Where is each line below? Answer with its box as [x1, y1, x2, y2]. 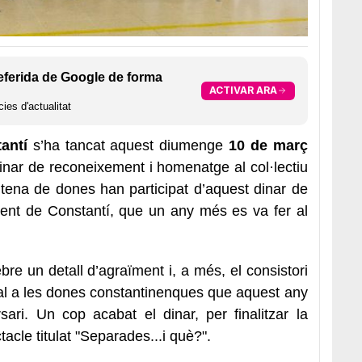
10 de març [229, 137, 308, 154]
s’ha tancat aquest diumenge [27, 137, 229, 154]
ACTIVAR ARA [208, 84, 277, 97]
